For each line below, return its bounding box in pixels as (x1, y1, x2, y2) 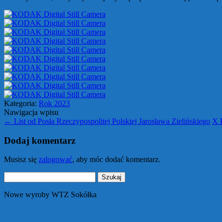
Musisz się (4, 155, 39, 164)
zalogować (39, 155, 72, 164)
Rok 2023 (39, 99, 70, 108)
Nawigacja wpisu (4, 108, 58, 116)
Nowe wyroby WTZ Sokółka (4, 190, 97, 199)
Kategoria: (4, 99, 39, 108)
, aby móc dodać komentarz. (72, 155, 161, 164)
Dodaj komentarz (4, 135, 75, 146)
